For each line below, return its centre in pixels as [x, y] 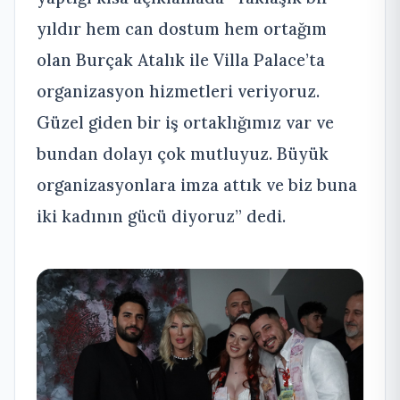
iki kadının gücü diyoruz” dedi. [161, 217]
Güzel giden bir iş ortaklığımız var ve [185, 123]
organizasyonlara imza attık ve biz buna [197, 185]
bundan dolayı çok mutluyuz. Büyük [183, 154]
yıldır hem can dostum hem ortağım [182, 29]
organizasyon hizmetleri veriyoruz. [178, 92]
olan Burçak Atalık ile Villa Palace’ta [181, 60]
